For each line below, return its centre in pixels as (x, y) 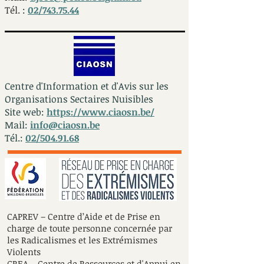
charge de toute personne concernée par (90, 228)
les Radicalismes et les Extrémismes (82, 240)
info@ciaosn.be (65, 125)
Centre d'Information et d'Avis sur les (87, 86)
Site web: (26, 112)
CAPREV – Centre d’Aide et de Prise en (84, 216)
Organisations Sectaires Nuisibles (79, 99)
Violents (24, 252)
